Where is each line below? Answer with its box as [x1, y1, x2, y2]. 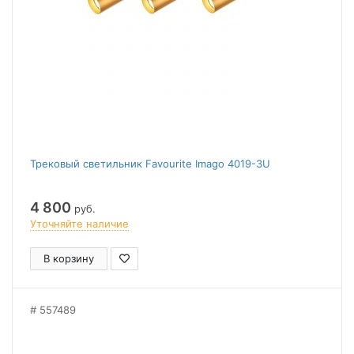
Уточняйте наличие [30, 217, 129, 230]
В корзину [43, 252, 94, 265]
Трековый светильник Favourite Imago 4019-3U [30, 157, 270, 170]
